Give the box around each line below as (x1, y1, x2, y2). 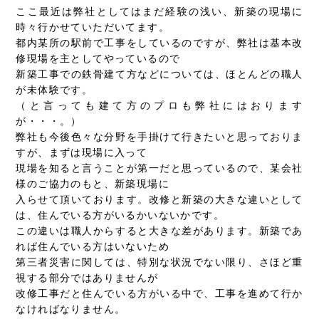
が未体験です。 (16, 84, 93, 96)
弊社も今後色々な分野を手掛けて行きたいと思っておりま (16, 131, 303, 143)
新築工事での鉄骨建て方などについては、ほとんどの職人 (16, 68, 303, 80)
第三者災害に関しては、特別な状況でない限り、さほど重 (16, 256, 303, 268)
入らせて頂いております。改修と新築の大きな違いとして (16, 194, 303, 206)
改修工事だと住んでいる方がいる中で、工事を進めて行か (16, 288, 303, 300)
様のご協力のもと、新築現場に (16, 178, 170, 190)
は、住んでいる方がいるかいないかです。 (16, 209, 225, 221)
